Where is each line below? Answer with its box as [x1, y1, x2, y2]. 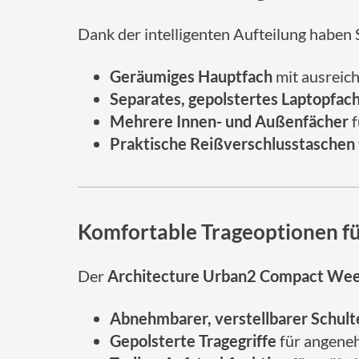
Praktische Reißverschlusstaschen [110, 134, 355, 153]
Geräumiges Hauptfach [110, 67, 272, 86]
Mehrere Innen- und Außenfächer [110, 111, 349, 131]
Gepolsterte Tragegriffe [110, 331, 276, 350]
